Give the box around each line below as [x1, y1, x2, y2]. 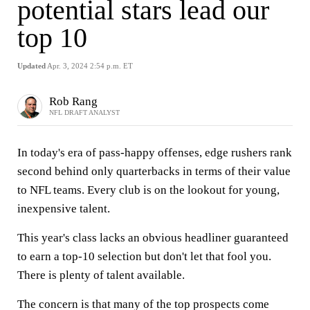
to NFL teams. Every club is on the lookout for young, [17, 183, 280, 197]
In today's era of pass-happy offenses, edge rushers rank [17, 146, 292, 159]
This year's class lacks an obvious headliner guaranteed [17, 231, 289, 244]
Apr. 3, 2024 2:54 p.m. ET [47, 62, 133, 70]
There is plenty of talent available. [17, 268, 185, 282]
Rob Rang [49, 94, 98, 108]
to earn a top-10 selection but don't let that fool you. [17, 250, 271, 263]
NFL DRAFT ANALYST [49, 108, 120, 116]
